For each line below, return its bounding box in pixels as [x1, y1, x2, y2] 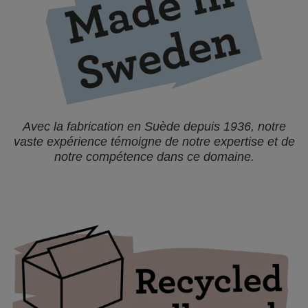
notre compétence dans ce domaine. [54, 150, 254, 164]
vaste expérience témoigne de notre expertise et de [13, 135, 295, 148]
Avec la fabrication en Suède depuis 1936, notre [22, 120, 286, 133]
